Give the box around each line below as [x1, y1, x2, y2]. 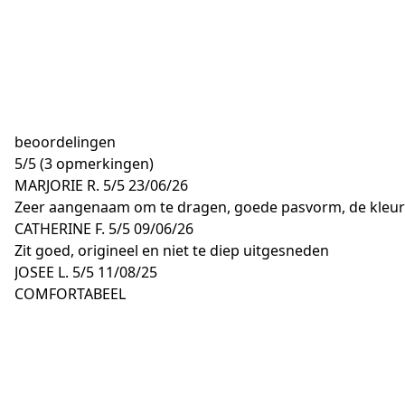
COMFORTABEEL [14, 284, 126, 304]
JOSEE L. [14, 262, 69, 282]
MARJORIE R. [14, 175, 99, 195]
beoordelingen [14, 132, 116, 152]
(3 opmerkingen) [40, 154, 154, 174]
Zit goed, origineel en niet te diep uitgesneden [14, 240, 329, 260]
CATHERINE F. [14, 219, 105, 239]
